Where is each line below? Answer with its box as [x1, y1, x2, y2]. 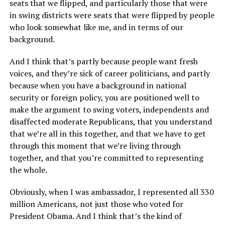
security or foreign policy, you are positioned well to [9, 92, 199, 103]
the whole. [9, 164, 49, 176]
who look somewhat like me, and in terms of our [9, 22, 183, 33]
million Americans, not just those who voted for [9, 198, 183, 210]
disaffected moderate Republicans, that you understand [9, 116, 212, 128]
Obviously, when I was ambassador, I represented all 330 [9, 186, 214, 198]
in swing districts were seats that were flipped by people [9, 10, 214, 21]
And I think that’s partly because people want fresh [9, 56, 198, 67]
